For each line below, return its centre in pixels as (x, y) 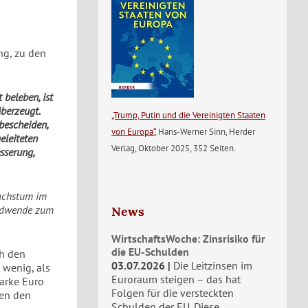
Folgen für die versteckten (173, 293)
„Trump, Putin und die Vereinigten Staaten (188, 115)
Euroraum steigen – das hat (176, 279)
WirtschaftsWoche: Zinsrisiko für (188, 239)
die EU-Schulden (150, 252)
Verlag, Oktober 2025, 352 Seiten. (174, 148)
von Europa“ (133, 131)
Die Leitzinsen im (213, 265)
